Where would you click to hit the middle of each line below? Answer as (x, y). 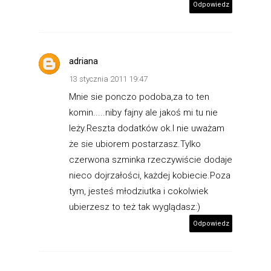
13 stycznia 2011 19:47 (108, 79)
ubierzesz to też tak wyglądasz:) (135, 207)
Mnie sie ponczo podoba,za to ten (139, 96)
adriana (83, 61)
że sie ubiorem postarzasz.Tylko (135, 144)
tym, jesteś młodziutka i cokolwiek (139, 191)
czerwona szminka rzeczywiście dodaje (151, 159)
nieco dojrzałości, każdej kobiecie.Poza (150, 175)
